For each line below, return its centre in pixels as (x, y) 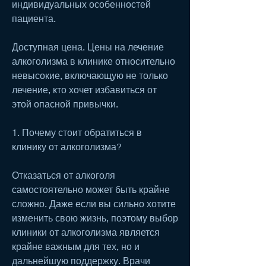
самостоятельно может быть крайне (91, 189)
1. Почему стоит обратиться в (77, 132)
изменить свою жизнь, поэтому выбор (95, 217)
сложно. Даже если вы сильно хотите (94, 203)
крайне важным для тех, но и (76, 246)
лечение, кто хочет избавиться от (84, 89)
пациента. (35, 18)
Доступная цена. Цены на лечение (88, 46)
